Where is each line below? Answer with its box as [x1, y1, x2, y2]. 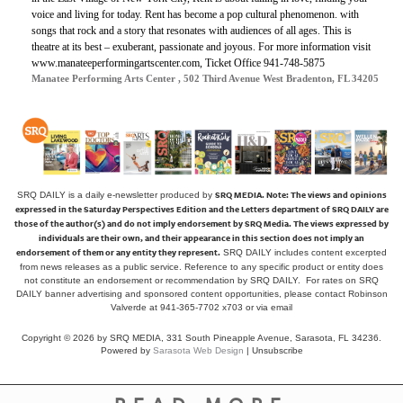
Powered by [100, 345, 153, 356]
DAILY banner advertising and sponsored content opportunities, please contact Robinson [15, 288, 388, 299]
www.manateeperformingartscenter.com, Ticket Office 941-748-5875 [31, 57, 325, 70]
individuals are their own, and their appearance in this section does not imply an [39, 231, 364, 245]
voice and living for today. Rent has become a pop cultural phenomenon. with [31, 8, 359, 22]
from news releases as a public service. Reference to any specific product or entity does [20, 261, 383, 272]
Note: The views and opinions [264, 188, 387, 201]
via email [256, 301, 292, 312]
